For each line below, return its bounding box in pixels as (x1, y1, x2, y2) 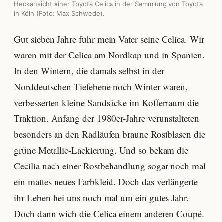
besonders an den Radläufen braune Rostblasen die (14, 127, 205, 140)
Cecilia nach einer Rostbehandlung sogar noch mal (14, 159, 206, 172)
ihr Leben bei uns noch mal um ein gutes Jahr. (14, 191, 189, 204)
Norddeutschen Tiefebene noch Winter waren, (14, 80, 188, 93)
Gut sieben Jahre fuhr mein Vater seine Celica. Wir (14, 32, 204, 45)
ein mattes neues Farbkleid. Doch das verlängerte (14, 175, 198, 188)
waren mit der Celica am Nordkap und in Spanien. (14, 48, 205, 61)
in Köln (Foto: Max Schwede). (14, 9, 105, 17)
